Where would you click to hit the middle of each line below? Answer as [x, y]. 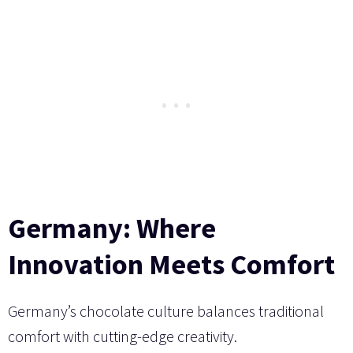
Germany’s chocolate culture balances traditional [166, 310]
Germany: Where [112, 228]
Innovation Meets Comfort [171, 264]
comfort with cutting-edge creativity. [123, 336]
